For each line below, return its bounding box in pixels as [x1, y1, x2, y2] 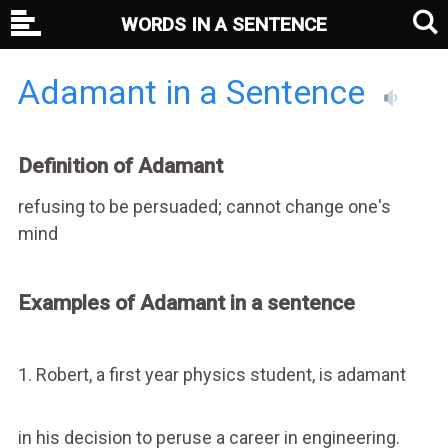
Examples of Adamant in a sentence [17, 290, 355, 315]
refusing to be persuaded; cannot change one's [17, 195, 391, 217]
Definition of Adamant [17, 154, 223, 178]
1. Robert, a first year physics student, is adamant [17, 363, 406, 385]
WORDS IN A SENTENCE [121, 13, 327, 36]
